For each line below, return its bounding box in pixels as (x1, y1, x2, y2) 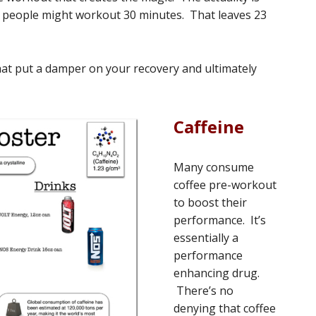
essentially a (174, 230, 238, 245)
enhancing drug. (174, 265, 260, 281)
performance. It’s (174, 212, 266, 228)
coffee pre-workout (174, 177, 276, 193)
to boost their (174, 195, 247, 210)
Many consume (174, 159, 254, 175)
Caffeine (174, 115, 244, 138)
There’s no (174, 283, 233, 298)
